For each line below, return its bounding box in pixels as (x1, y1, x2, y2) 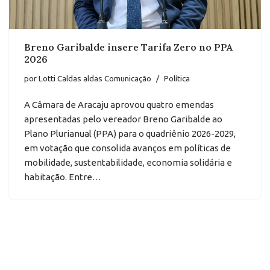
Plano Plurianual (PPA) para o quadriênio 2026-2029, (24, 128, 236, 139)
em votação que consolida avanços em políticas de (24, 143, 231, 154)
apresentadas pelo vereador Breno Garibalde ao (24, 114, 222, 125)
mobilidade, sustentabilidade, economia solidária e (24, 157, 232, 168)
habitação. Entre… (24, 172, 103, 183)
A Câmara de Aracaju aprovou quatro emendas (24, 99, 214, 110)
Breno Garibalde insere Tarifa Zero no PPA (24, 41, 233, 54)
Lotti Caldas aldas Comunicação (39, 74, 151, 84)
